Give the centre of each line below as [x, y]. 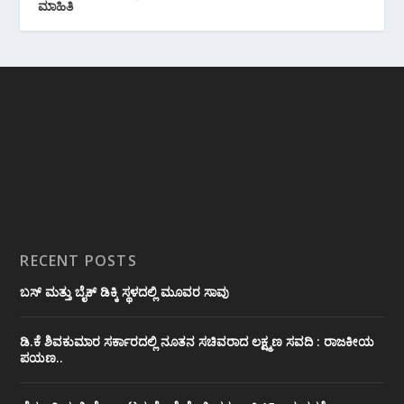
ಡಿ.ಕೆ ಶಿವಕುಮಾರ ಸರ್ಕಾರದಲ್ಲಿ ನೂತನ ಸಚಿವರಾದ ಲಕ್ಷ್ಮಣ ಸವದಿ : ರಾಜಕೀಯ [197, 342]
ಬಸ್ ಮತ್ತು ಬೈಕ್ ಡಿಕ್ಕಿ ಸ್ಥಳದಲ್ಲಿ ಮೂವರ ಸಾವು [125, 292]
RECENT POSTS [78, 261]
